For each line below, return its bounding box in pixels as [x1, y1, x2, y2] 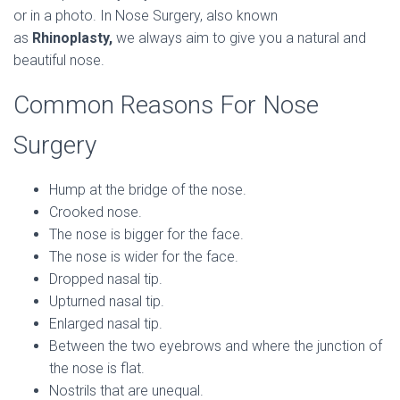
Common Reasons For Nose [13, 90, 319, 120]
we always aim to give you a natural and [112, 29, 366, 46]
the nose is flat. [49, 360, 145, 377]
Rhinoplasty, [32, 29, 112, 46]
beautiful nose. [13, 52, 104, 69]
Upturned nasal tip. [49, 293, 164, 310]
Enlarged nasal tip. [49, 315, 162, 332]
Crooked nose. [49, 204, 142, 221]
